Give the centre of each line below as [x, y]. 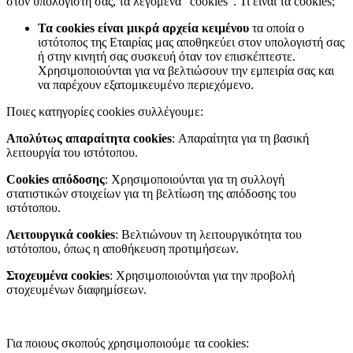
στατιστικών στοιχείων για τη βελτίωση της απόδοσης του [151, 194]
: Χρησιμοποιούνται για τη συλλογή [195, 180]
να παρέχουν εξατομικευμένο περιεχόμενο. [146, 85]
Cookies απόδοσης [56, 180]
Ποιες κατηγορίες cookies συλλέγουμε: [105, 112]
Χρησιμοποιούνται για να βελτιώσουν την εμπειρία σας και [186, 71]
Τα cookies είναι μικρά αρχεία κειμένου [143, 28]
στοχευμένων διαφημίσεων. [76, 290]
